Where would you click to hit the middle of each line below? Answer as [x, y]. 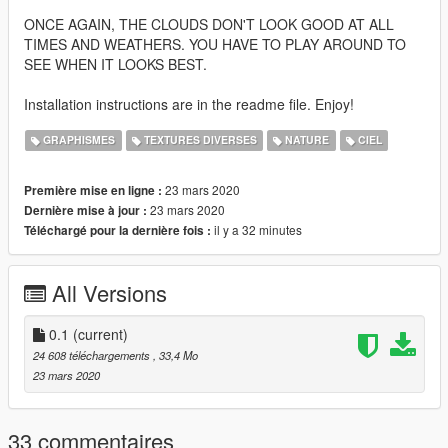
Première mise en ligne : [93, 190]
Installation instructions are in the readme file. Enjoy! [189, 103]
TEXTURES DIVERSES [198, 140]
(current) [100, 333]
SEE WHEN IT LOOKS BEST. [115, 63]
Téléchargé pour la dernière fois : [117, 230]
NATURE [306, 140]
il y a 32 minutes [256, 229]
